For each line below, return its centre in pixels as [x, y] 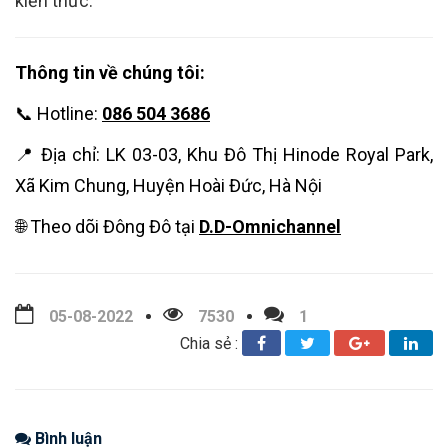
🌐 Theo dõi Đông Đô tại [107, 227]
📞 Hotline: [58, 114]
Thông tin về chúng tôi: [110, 73]
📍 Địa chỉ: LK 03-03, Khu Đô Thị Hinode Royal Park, [224, 155]
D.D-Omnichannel [270, 227]
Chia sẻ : [211, 344]
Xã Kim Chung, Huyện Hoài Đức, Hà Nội [168, 186]
